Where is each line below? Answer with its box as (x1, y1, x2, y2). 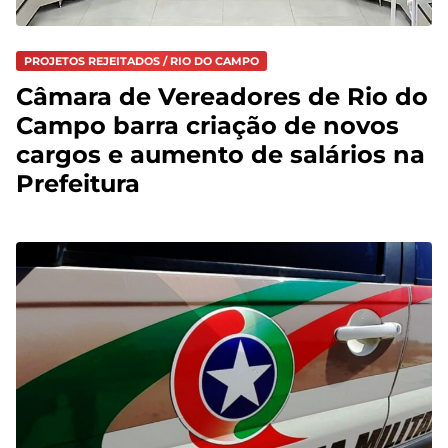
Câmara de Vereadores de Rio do (16, 82, 428, 112)
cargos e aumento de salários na (16, 140, 425, 170)
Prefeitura (16, 169, 140, 199)
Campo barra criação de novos (16, 111, 399, 141)
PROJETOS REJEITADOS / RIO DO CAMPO (24, 54, 259, 69)
